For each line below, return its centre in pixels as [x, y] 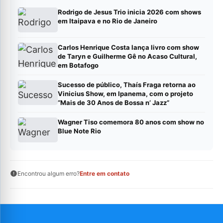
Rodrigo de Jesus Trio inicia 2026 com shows [129, 12]
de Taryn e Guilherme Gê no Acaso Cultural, [127, 56]
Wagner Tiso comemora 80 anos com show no [131, 122]
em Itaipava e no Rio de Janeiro [108, 21]
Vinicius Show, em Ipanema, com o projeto [125, 93]
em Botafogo [78, 65]
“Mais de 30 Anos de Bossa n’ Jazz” [113, 102]
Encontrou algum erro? [49, 173]
